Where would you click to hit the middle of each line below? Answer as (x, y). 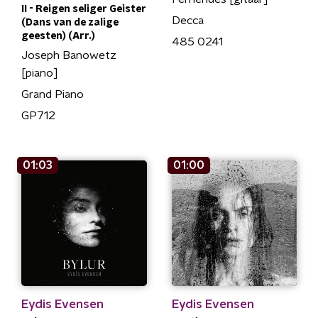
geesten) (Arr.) (58, 36)
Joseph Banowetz (69, 55)
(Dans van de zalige (70, 23)
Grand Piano (53, 94)
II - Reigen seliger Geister (84, 9)
